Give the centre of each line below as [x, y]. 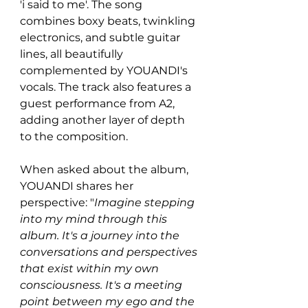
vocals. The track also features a [107, 87]
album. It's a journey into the [101, 235]
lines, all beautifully [73, 54]
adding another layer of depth [104, 120]
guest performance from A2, [99, 103]
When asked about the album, [106, 169]
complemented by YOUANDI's [105, 70]
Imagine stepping [146, 202]
